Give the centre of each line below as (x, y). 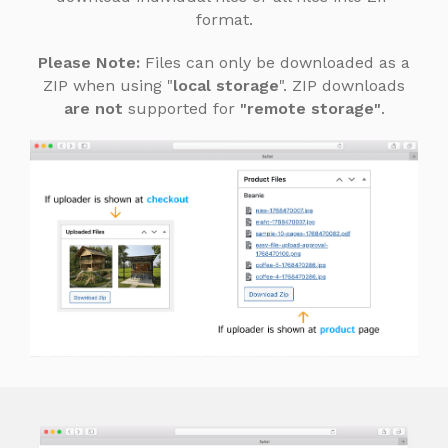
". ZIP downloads (342, 86)
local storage (226, 86)
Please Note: (89, 63)
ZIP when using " (108, 86)
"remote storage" (310, 109)
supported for (181, 109)
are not (93, 109)
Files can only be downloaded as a (275, 63)
